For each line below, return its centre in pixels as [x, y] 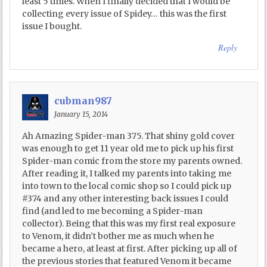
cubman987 [83, 100]
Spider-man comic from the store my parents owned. [132, 161]
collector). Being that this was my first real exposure [129, 223]
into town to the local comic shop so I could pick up [127, 186]
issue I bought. [52, 26]
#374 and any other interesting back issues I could [125, 198]
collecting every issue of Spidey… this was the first [125, 13]
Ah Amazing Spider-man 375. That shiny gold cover [129, 136]
